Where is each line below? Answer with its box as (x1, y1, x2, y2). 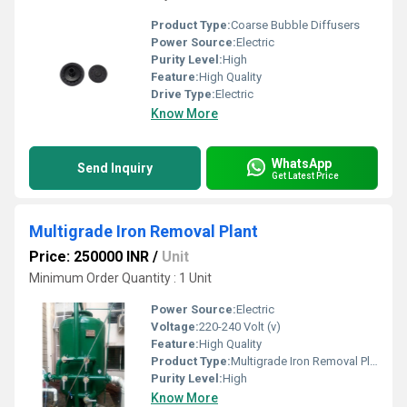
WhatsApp (272, 155, 332, 171)
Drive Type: (151, 87, 215, 101)
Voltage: (151, 320, 199, 333)
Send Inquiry (77, 161, 153, 175)
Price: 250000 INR (29, 248, 149, 265)
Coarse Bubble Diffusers (231, 18, 360, 32)
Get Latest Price (272, 170, 339, 181)
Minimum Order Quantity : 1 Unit (29, 271, 212, 285)
